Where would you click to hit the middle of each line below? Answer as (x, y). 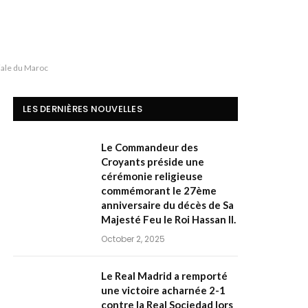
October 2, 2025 (133, 239)
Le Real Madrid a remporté (164, 276)
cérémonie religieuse (152, 176)
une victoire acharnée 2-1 (163, 290)
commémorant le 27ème (159, 190)
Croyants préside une (153, 162)
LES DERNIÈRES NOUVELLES (82, 109)
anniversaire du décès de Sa (167, 205)
